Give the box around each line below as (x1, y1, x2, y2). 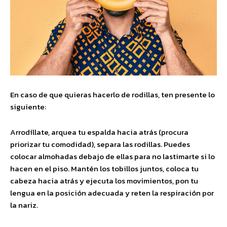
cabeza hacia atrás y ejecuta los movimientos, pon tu (10, 174, 198, 186)
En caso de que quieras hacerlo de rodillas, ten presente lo (10, 88, 215, 100)
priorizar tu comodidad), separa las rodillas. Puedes (10, 138, 190, 150)
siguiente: (10, 100, 46, 112)
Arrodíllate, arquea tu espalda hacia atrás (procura (10, 126, 188, 138)
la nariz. (10, 199, 38, 211)
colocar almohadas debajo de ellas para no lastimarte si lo (10, 150, 215, 162)
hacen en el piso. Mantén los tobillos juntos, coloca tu (10, 162, 199, 174)
